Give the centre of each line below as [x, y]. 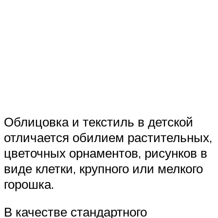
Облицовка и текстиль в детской [99, 121]
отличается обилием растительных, [108, 137]
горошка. [29, 184]
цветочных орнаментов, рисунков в [106, 153]
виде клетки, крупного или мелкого [103, 168]
